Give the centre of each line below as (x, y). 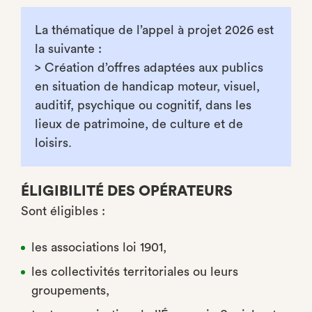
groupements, (70, 290)
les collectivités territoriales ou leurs (135, 272)
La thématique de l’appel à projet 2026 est (154, 30)
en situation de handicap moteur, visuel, (147, 86)
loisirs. (53, 143)
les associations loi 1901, (99, 247)
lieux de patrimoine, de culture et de (139, 124)
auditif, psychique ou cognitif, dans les (143, 105)
